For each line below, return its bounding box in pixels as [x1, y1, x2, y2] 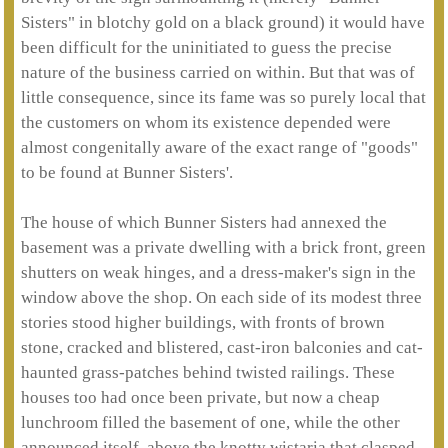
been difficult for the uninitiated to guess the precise [20, 38, 392, 57]
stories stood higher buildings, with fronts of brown [20, 313, 385, 332]
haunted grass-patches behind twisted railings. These [20, 363, 395, 382]
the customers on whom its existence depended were [20, 113, 391, 132]
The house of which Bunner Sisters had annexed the [20, 213, 387, 232]
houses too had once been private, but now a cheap [20, 388, 380, 407]
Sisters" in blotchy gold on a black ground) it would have [20, 13, 425, 32]
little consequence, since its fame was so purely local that [20, 88, 426, 107]
